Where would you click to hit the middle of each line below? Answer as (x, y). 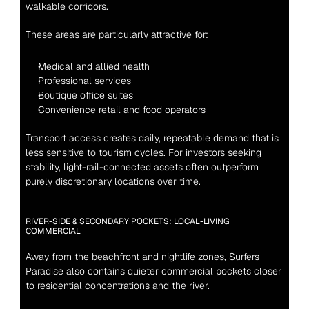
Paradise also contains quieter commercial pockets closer (153, 271)
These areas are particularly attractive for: (117, 34)
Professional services (84, 80)
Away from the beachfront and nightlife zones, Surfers (142, 256)
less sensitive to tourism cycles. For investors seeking (143, 152)
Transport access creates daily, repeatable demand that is (152, 138)
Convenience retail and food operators (121, 109)
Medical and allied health (93, 66)
